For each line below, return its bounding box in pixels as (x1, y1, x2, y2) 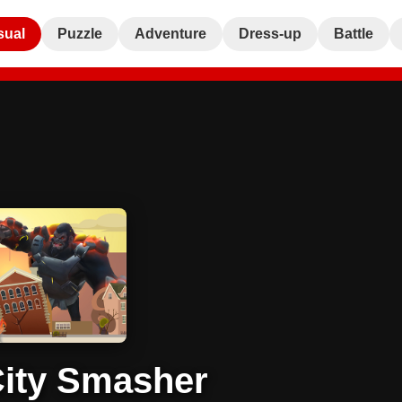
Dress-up (239, 25, 301, 41)
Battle (334, 25, 373, 41)
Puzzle (57, 25, 102, 41)
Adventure (135, 25, 206, 41)
